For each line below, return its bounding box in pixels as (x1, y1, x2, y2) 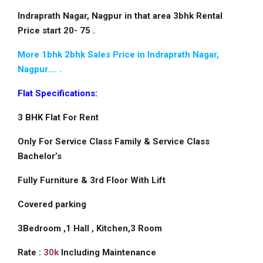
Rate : (18, 247, 43, 258)
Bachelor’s (18, 151, 62, 161)
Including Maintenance (59, 247, 156, 258)
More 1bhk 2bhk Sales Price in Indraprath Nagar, (18, 49, 219, 60)
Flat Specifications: (18, 88, 97, 99)
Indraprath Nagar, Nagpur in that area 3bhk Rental (18, 11, 222, 21)
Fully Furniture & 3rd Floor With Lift (18, 175, 166, 186)
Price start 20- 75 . (18, 25, 95, 36)
